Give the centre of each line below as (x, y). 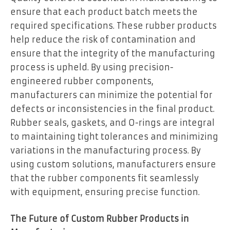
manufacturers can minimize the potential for (111, 95)
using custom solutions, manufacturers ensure (113, 165)
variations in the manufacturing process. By (106, 151)
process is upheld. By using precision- (92, 68)
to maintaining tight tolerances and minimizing (114, 137)
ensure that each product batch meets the (104, 12)
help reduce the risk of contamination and (103, 40)
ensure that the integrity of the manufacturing (113, 54)
